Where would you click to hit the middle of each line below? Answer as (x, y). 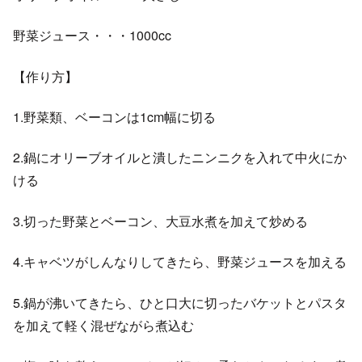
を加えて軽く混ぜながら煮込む (103, 325)
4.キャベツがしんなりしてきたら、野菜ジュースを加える (180, 262)
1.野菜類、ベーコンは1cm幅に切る (114, 117)
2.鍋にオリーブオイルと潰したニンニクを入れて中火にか (180, 158)
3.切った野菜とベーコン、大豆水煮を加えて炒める (160, 221)
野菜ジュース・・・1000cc (92, 36)
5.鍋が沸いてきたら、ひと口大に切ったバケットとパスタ (180, 302)
